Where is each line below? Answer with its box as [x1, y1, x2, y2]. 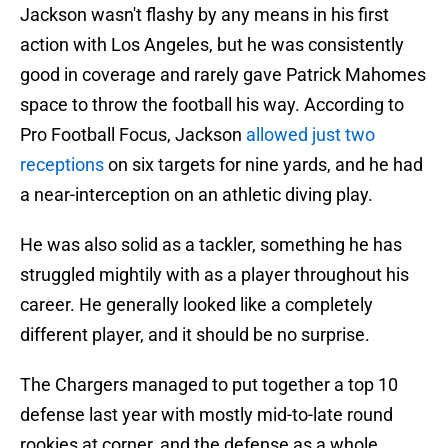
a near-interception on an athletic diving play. [20, 184, 373, 206]
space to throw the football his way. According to [20, 94, 404, 116]
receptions [20, 154, 104, 176]
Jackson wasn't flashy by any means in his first [20, 4, 389, 26]
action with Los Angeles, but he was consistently [20, 34, 404, 56]
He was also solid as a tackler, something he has [20, 234, 402, 256]
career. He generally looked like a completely [20, 294, 373, 316]
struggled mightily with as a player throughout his [20, 264, 409, 286]
